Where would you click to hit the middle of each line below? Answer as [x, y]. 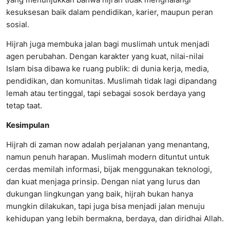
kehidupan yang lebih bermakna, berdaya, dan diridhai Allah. [115, 218]
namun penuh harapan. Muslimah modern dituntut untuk [108, 157]
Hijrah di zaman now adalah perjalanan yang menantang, [108, 144]
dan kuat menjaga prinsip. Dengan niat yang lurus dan [103, 181]
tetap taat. [24, 105]
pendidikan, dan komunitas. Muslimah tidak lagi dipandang [111, 81]
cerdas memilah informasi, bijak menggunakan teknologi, [109, 169]
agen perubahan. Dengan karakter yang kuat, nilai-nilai [105, 56]
